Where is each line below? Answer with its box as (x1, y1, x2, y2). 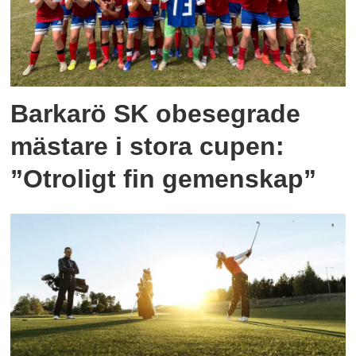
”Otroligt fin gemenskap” (10, 164, 317, 194)
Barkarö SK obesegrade (10, 99, 301, 129)
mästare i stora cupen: (10, 132, 285, 161)
